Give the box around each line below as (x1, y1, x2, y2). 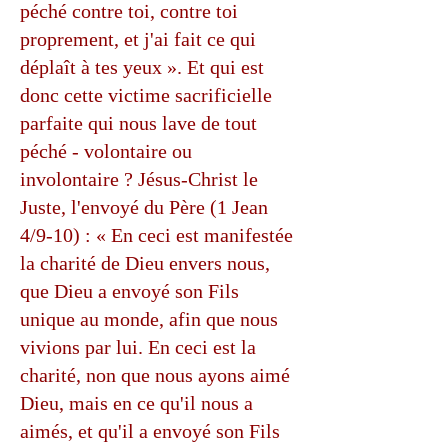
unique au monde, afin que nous (20, 308, 278, 330)
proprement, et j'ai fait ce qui (20, 28, 256, 50)
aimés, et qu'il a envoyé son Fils (20, 420, 280, 442)
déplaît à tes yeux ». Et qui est (20, 56, 264, 78)
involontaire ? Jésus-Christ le (20, 168, 258, 190)
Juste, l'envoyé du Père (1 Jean (20, 196, 268, 218)
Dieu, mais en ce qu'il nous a (20, 392, 253, 414)
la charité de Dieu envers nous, (20, 252, 270, 274)
